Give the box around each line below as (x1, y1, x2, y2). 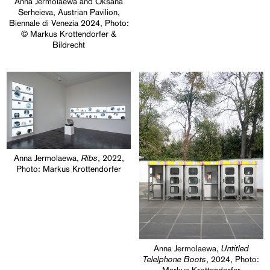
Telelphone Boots (143, 254, 207, 265)
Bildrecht (52, 39, 85, 49)
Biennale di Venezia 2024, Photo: (8, 17, 129, 28)
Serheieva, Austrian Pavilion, (17, 7, 120, 17)
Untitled (218, 243, 249, 254)
